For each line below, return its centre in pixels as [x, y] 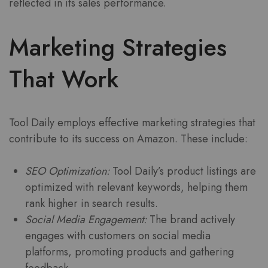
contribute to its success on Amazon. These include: [128, 138]
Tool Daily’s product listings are [183, 171]
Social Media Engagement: [86, 219]
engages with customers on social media [118, 235]
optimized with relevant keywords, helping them [136, 187]
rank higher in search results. [92, 203]
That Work [64, 79]
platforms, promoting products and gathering [130, 252]
